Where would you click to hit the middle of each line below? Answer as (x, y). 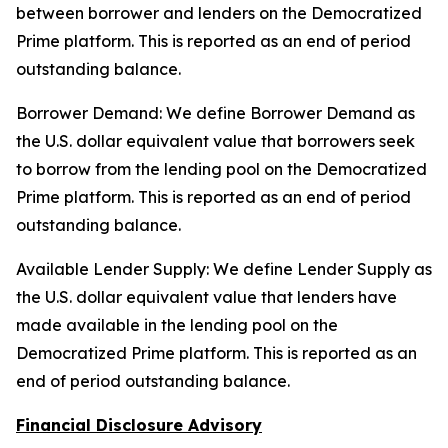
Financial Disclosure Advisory (139, 425)
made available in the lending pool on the (177, 325)
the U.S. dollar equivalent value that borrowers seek (215, 141)
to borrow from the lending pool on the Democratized (221, 169)
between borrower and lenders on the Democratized (219, 13)
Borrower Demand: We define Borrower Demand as (215, 113)
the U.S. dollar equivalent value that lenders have (206, 297)
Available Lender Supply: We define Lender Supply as (224, 269)
